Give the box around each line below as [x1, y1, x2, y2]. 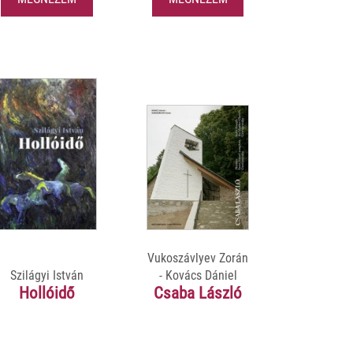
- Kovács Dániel [158, 267, 237, 283]
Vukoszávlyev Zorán [147, 250, 248, 266]
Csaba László [154, 283, 242, 303]
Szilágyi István [9, 267, 84, 283]
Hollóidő [18, 283, 75, 303]
